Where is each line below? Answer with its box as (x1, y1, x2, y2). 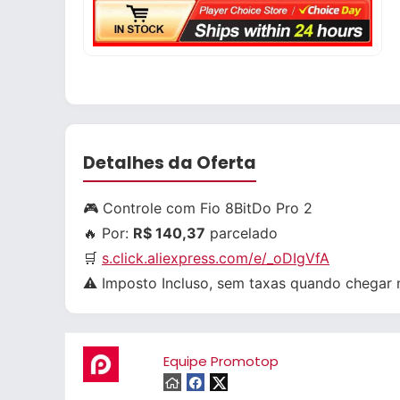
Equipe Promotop (163, 352, 279, 371)
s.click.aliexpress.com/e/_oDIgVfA (102, 249, 329, 267)
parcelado (205, 224, 278, 242)
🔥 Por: (83, 224, 133, 242)
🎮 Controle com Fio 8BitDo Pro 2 (83, 199, 312, 217)
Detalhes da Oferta (83, 151, 256, 175)
